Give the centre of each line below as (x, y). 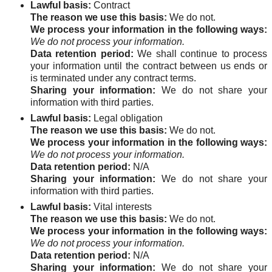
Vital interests (121, 207)
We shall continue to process (200, 54)
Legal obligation (127, 118)
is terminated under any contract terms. (113, 78)
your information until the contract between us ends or (149, 66)
